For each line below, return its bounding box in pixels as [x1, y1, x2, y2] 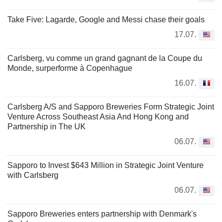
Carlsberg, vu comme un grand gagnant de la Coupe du [7, 54, 202, 63]
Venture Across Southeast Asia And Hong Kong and [7, 112, 189, 121]
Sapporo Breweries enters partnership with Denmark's [7, 210, 197, 219]
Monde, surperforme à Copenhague [7, 64, 132, 73]
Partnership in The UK [7, 122, 86, 131]
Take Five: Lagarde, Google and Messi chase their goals [7, 15, 205, 24]
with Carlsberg [7, 171, 58, 180]
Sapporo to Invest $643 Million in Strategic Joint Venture [7, 161, 204, 170]
